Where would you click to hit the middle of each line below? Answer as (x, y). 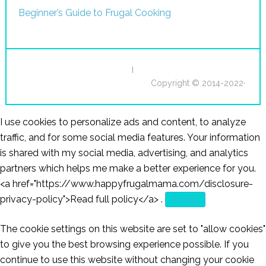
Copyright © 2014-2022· (198, 83)
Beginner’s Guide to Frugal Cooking (94, 12)
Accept (185, 199)
